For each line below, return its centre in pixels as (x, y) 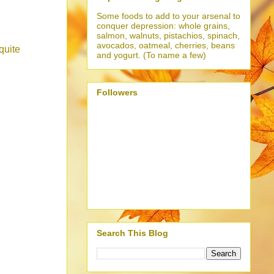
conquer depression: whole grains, (163, 25)
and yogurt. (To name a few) (151, 55)
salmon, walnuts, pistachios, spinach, (168, 35)
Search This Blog (132, 233)
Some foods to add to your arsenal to (168, 16)
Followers (117, 93)
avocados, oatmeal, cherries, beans (166, 45)
